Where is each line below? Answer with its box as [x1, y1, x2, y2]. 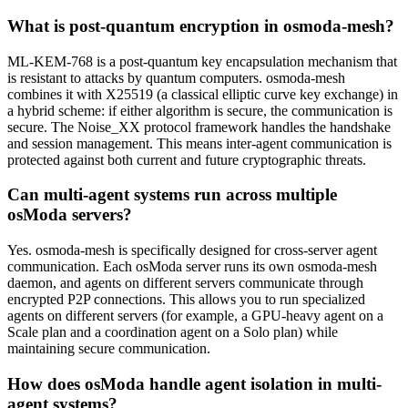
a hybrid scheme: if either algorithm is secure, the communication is [7, 102, 393, 118]
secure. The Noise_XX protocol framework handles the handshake [7, 118, 391, 135]
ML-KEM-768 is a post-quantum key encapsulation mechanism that [7, 53, 397, 69]
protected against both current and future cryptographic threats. [7, 151, 366, 168]
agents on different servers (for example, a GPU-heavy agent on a [7, 308, 383, 324]
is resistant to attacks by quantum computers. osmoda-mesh [7, 69, 345, 86]
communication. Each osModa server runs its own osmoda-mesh [7, 259, 377, 275]
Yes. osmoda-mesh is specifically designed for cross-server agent [7, 242, 377, 259]
